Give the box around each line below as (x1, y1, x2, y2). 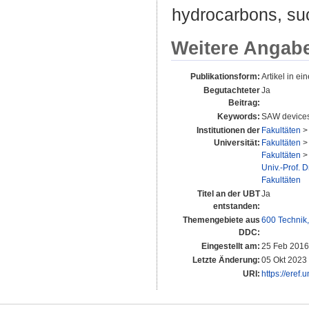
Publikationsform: (190, 71, 260, 81)
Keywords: (217, 111, 260, 121)
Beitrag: (228, 97, 260, 108)
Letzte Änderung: (192, 255, 260, 265)
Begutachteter (203, 85, 260, 95)
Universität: (214, 137, 260, 148)
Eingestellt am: (201, 241, 260, 251)
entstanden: (213, 201, 260, 211)
